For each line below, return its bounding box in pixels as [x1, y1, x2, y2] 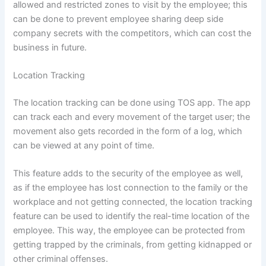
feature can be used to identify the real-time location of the [13, 211, 250, 222]
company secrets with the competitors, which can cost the [13, 27, 252, 39]
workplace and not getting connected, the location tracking [13, 197, 253, 208]
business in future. [13, 42, 90, 53]
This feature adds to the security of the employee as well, [13, 168, 243, 179]
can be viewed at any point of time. [13, 140, 157, 151]
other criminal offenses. [13, 254, 111, 265]
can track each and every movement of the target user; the [13, 111, 251, 122]
